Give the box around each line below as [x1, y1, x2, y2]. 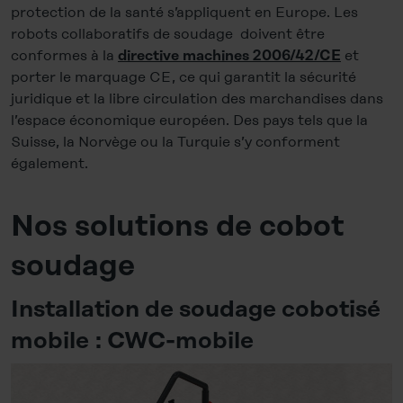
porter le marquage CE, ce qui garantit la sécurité [11, 68, 356, 86]
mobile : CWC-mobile [11, 329, 254, 354]
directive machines [118, 49, 249, 64]
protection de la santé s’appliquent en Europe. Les [11, 4, 358, 22]
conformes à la [11, 47, 118, 65]
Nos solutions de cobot [11, 212, 345, 243]
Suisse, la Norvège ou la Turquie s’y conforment [11, 133, 340, 151]
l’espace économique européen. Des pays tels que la [11, 112, 368, 130]
